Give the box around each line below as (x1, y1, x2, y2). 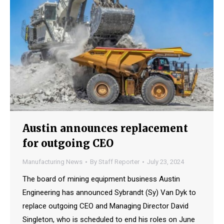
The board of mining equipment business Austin (22, 174, 180, 184)
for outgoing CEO (22, 137, 113, 150)
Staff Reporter (98, 158, 139, 166)
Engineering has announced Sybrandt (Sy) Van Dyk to (22, 188, 196, 197)
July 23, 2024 (147, 158, 184, 166)
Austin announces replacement (22, 122, 188, 135)
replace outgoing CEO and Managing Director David (22, 201, 188, 211)
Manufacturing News (22, 158, 82, 166)
